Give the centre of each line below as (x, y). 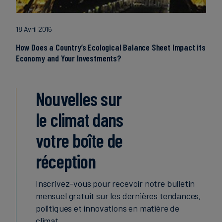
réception (66, 161)
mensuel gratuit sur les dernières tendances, (119, 196)
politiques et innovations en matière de (108, 208)
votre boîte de (79, 140)
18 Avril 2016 (34, 29)
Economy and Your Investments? (69, 58)
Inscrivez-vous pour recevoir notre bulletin (115, 184)
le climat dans (80, 120)
